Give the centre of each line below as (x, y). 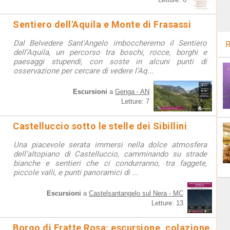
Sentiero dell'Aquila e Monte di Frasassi (102, 24)
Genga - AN (132, 92)
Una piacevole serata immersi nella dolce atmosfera (110, 145)
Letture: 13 (167, 203)
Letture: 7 (135, 101)
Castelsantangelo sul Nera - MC (136, 193)
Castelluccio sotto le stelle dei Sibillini (100, 126)
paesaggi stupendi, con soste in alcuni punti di (110, 62)
